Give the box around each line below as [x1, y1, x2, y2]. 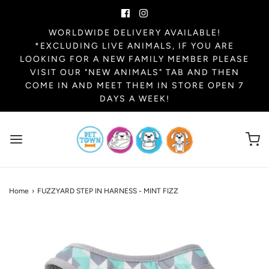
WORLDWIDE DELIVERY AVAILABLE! [48, 28, 221, 38]
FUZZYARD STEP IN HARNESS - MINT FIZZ [37, 186, 178, 195]
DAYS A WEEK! [99, 94, 170, 104]
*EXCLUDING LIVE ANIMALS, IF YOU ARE [35, 41, 234, 52]
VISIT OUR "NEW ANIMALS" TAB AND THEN [29, 67, 240, 78]
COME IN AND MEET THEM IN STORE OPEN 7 [25, 80, 244, 91]
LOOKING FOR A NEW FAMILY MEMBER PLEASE [20, 54, 249, 65]
